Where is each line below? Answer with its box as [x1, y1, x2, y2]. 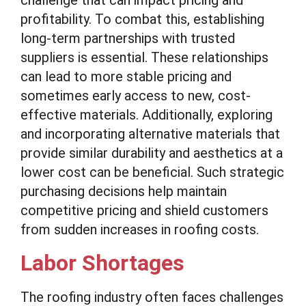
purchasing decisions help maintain [20, 183, 227, 199]
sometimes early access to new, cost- [20, 87, 251, 104]
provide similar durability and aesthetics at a [20, 145, 283, 161]
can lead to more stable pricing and [20, 68, 232, 85]
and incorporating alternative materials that [20, 126, 280, 142]
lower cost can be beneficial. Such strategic [20, 164, 284, 180]
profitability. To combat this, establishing [20, 11, 264, 27]
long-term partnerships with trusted [20, 30, 235, 46]
